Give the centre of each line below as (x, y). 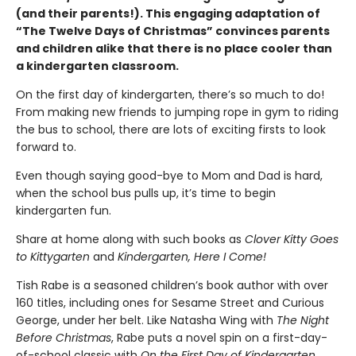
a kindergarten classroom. (97, 66)
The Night (303, 320)
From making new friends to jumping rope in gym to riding (177, 112)
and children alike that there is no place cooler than (174, 48)
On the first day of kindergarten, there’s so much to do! (170, 95)
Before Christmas (64, 338)
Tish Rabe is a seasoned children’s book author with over (172, 285)
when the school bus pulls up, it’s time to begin (146, 193)
